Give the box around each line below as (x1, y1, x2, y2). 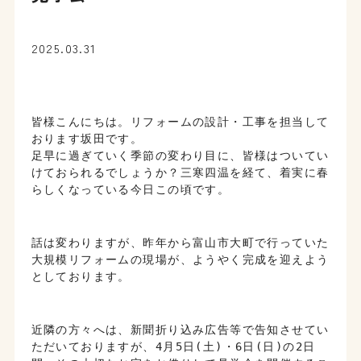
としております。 (31, 269, 131, 283)
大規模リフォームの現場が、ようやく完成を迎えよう (31, 252, 330, 266)
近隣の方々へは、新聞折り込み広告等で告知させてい (31, 322, 330, 336)
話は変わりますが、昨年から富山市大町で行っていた (31, 235, 330, 249)
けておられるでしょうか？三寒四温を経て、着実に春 (31, 165, 330, 179)
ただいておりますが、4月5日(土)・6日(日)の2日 (31, 339, 316, 353)
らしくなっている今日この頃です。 (31, 182, 230, 196)
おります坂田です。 (31, 131, 143, 145)
